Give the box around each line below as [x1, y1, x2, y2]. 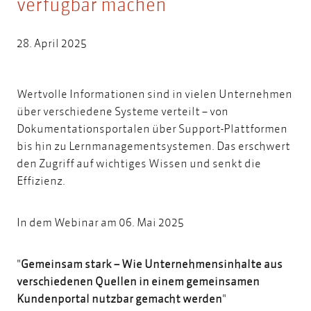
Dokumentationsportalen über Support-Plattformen [17, 121, 287, 136]
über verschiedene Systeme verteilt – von [17, 103, 228, 119]
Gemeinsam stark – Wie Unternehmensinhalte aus [21, 256, 283, 271]
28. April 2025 [17, 35, 87, 51]
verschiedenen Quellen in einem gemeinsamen [17, 274, 260, 289]
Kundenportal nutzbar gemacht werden [17, 291, 222, 306]
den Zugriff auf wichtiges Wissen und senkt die [17, 155, 261, 171]
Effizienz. [17, 173, 67, 188]
